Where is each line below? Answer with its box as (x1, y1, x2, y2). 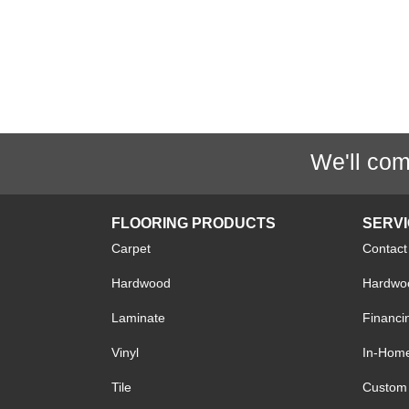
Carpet (111, 241, 151, 256)
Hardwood (111, 276, 171, 290)
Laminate (111, 310, 165, 325)
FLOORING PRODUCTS (111, 215, 276, 231)
